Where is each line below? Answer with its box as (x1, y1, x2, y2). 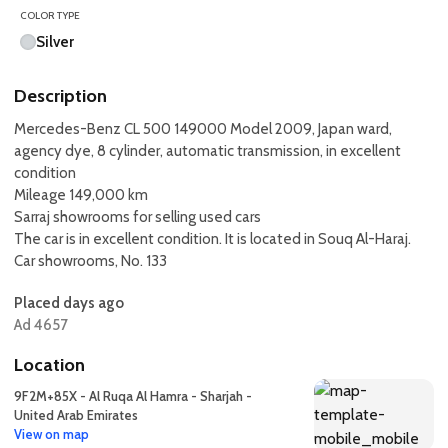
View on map (14, 425, 89, 442)
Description (14, 85, 107, 107)
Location (14, 354, 85, 376)
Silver (36, 33, 74, 51)
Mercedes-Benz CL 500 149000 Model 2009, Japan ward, (14, 120, 392, 138)
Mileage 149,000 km (14, 186, 148, 204)
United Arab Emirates (14, 406, 138, 423)
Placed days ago (14, 294, 124, 312)
